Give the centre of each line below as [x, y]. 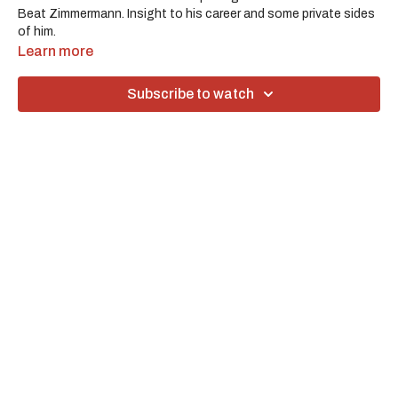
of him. [37, 31]
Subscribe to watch [190, 93]
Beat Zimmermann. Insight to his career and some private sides [196, 13]
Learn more [56, 51]
